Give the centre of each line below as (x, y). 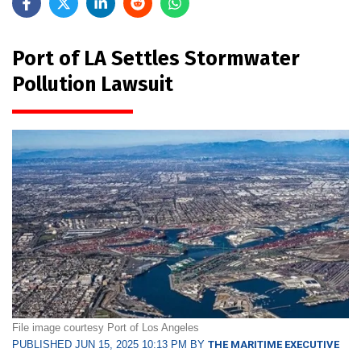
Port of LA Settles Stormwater (156, 58)
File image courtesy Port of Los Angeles (106, 328)
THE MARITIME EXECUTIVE (274, 345)
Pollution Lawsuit (93, 84)
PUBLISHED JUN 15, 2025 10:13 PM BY (110, 345)
